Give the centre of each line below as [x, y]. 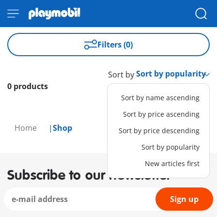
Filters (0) [115, 45]
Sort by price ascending [161, 114]
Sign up [184, 199]
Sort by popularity [170, 147]
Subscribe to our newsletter [89, 176]
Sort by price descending [159, 131]
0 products [28, 86]
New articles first [172, 163]
